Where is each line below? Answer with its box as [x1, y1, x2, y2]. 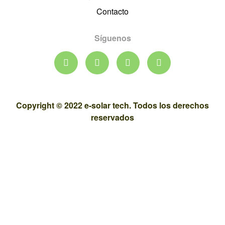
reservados [91, 111, 134, 124]
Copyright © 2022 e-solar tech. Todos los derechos [16, 99, 209, 111]
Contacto [96, 5, 129, 17]
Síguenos [94, 32, 131, 44]
